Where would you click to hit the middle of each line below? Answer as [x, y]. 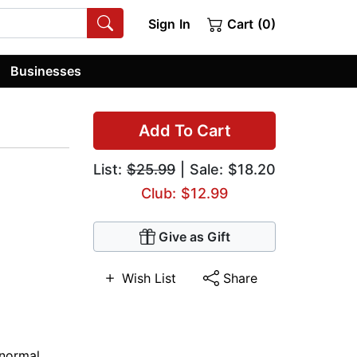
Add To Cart [184, 131]
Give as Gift [194, 237]
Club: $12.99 [184, 194]
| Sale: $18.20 [226, 170]
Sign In [169, 24]
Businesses [46, 71]
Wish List [149, 279]
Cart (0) [249, 24]
